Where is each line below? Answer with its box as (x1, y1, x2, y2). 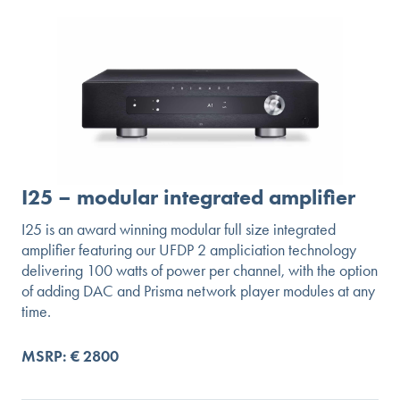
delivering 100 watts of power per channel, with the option (21, 260, 378, 280)
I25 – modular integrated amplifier (21, 183, 355, 210)
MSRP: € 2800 (21, 346, 119, 366)
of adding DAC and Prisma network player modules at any (21, 280, 375, 301)
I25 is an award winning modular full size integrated (21, 219, 336, 239)
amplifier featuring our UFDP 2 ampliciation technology (21, 239, 356, 260)
